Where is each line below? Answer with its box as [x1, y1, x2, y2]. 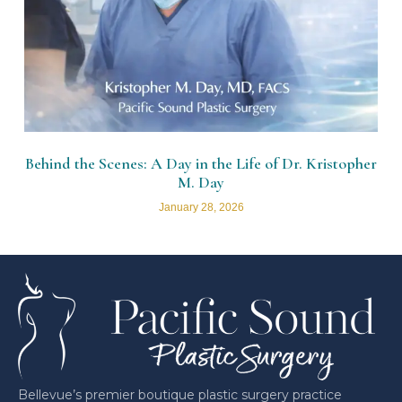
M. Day [178, 172, 224, 193]
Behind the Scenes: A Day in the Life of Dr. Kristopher [25, 153, 377, 174]
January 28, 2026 [158, 201, 244, 214]
